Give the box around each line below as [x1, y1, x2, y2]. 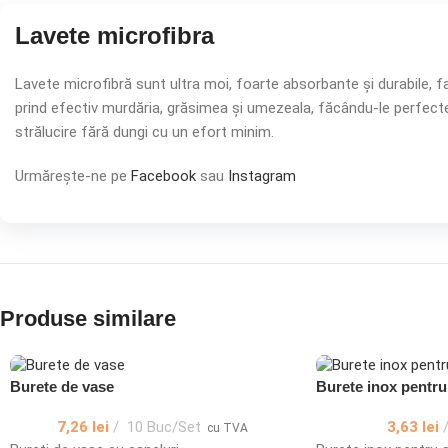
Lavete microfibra [15, 22, 214, 49]
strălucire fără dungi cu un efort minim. [15, 123, 274, 141]
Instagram [228, 167, 296, 185]
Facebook [131, 167, 196, 185]
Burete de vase [10, 377, 114, 395]
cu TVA [207, 420, 249, 435]
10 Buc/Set [123, 417, 202, 436]
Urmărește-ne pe [15, 167, 131, 185]
